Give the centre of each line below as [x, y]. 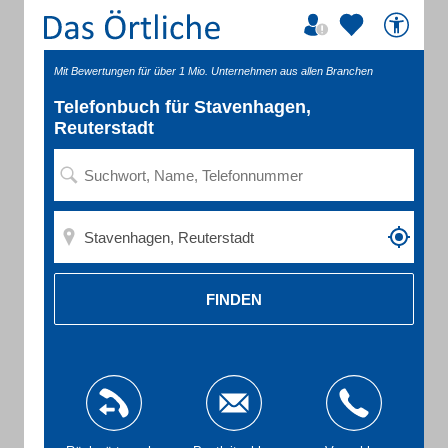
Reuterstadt [104, 128]
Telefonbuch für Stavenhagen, [182, 107]
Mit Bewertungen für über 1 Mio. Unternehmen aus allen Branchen [213, 71]
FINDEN [234, 299]
